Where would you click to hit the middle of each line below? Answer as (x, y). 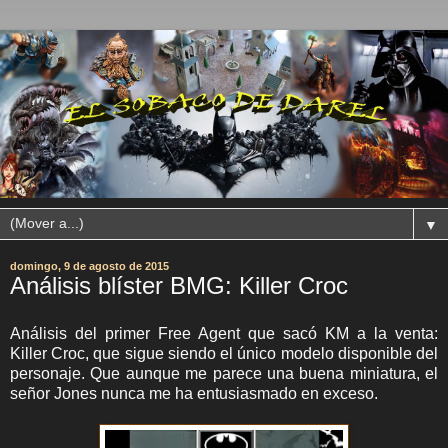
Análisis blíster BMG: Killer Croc (179, 285)
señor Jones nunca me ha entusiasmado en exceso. (194, 393)
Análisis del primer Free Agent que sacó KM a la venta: (224, 333)
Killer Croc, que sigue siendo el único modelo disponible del (224, 353)
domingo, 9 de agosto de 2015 (89, 266)
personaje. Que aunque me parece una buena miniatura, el (224, 373)
